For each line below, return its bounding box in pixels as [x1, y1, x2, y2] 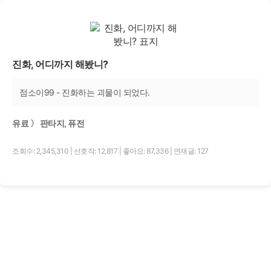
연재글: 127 [173, 146, 209, 155]
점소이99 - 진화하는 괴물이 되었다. [19, 87, 150, 97]
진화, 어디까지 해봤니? [12, 58, 108, 70]
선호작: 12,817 [73, 146, 119, 155]
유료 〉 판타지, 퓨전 [12, 117, 84, 128]
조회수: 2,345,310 [12, 146, 70, 155]
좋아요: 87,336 [122, 146, 170, 155]
